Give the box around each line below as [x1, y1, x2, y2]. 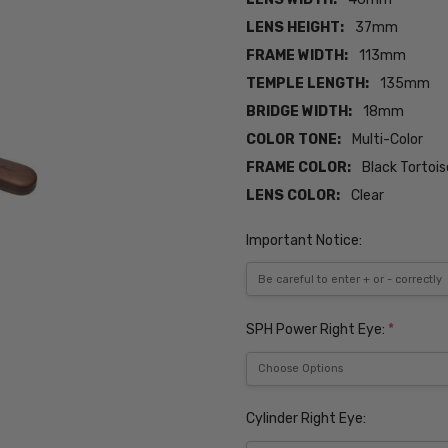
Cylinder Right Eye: [246, 410, 367, 428]
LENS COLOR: [246, 187, 341, 205]
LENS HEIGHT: [246, 19, 345, 37]
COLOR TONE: [246, 131, 342, 149]
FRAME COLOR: [246, 159, 352, 177]
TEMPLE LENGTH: [246, 75, 370, 93]
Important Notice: [246, 231, 363, 249]
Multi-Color [352, 131, 424, 149]
